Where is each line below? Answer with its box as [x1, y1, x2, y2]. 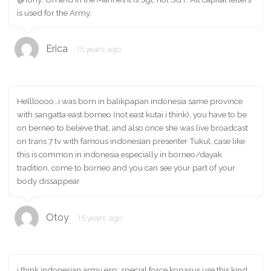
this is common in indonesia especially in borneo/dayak [17, 149, 222, 160]
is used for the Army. [17, 7, 91, 18]
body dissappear [17, 176, 80, 186]
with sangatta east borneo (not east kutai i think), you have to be [17, 109, 247, 120]
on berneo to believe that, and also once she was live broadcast [17, 123, 248, 133]
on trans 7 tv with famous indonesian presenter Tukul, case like [17, 136, 245, 146]
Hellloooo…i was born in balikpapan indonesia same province [17, 96, 243, 106]
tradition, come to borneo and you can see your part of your [17, 163, 235, 173]
